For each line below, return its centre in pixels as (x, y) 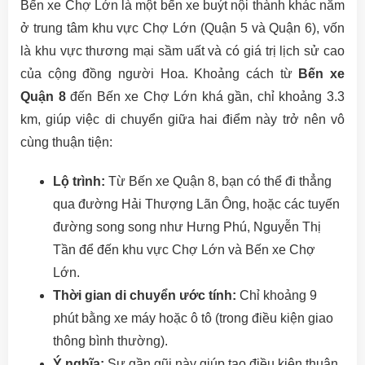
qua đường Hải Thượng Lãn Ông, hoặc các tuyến (196, 204)
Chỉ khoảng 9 (277, 296)
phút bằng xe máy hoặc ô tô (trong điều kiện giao (193, 319)
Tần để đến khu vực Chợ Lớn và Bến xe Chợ (184, 250)
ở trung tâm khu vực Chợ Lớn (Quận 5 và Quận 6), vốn (182, 29)
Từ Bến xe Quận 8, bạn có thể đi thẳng (218, 182)
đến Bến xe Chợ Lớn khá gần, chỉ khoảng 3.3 (205, 97)
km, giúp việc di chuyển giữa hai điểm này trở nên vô (182, 120)
